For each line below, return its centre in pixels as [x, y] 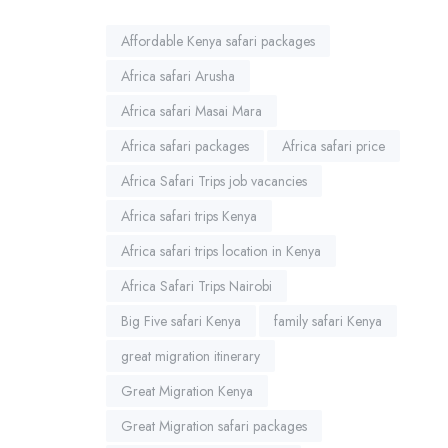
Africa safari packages [185, 145]
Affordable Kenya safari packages [218, 40]
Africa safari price [333, 145]
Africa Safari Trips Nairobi [196, 285]
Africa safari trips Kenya [189, 215]
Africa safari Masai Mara [191, 110]
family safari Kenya [328, 320]
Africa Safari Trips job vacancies [214, 180]
